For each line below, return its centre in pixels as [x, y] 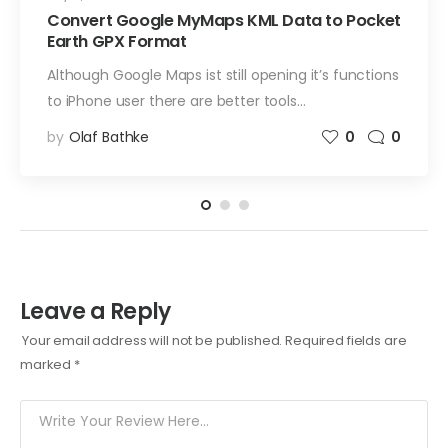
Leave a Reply [95, 311]
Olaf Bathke [109, 137]
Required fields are [346, 341]
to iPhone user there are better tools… [176, 101]
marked [47, 365]
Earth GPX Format [117, 42]
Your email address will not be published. [152, 341]
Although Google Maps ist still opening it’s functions [223, 75]
